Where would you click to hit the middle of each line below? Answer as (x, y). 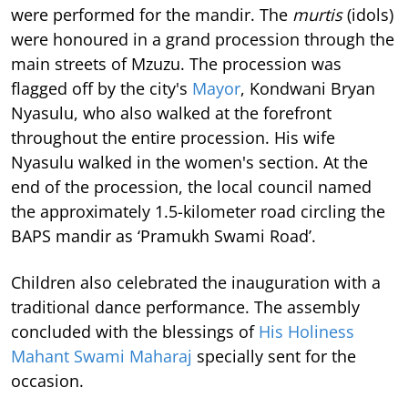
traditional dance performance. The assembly (185, 307)
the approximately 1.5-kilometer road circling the (198, 212)
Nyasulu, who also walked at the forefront (171, 113)
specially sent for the (274, 357)
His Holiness (306, 332)
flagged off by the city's (102, 89)
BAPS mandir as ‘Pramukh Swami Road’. (163, 236)
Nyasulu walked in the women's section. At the (189, 163)
